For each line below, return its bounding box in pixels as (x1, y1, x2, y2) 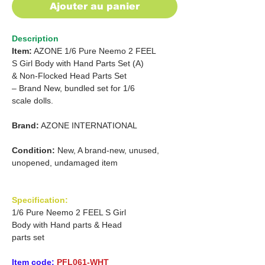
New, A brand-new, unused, (55, 145, 159, 155)
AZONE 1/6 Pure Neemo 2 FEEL (34, 46, 156, 56)
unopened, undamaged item (12, 157, 118, 167)
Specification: (12, 195, 68, 205)
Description (12, 33, 59, 43)
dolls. (34, 95, 53, 105)
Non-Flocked (20, 70, 70, 80)
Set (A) (118, 58, 144, 68)
